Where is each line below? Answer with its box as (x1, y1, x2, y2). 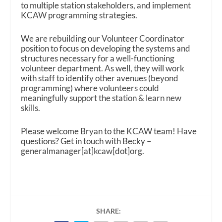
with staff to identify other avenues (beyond (21, 72, 179, 83)
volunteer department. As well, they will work (21, 62, 185, 73)
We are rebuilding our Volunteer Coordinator (21, 33, 185, 44)
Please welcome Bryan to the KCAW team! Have (21, 126, 197, 137)
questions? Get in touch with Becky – (21, 136, 152, 147)
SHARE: (96, 207, 121, 216)
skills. (21, 102, 42, 113)
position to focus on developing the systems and (21, 43, 191, 54)
